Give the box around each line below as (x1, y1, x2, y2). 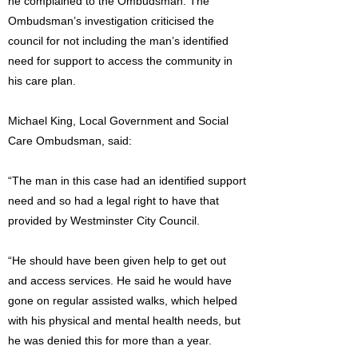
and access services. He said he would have (8, 274, 232, 287)
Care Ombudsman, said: (8, 134, 132, 147)
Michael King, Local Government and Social (8, 114, 229, 127)
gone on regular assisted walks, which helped (8, 294, 237, 307)
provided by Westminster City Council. (8, 214, 200, 227)
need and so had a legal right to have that (8, 194, 219, 207)
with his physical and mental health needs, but (8, 314, 241, 327)
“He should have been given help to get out (8, 254, 226, 267)
